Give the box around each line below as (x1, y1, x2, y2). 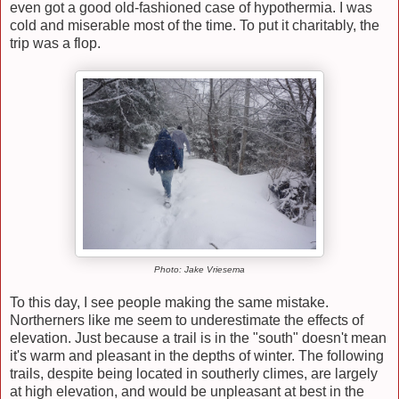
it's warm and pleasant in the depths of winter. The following (10, 347, 384, 363)
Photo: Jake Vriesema (154, 265, 245, 275)
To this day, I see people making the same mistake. (10, 294, 329, 310)
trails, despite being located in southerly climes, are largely (10, 365, 378, 381)
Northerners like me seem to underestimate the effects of (10, 312, 363, 328)
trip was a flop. (10, 36, 101, 52)
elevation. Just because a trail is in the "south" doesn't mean (10, 330, 387, 346)
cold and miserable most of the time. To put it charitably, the (10, 18, 379, 34)
